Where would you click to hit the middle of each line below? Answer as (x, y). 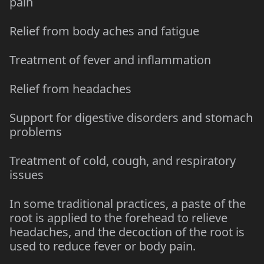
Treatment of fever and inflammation (110, 60)
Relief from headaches (70, 89)
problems (36, 132)
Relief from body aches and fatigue (104, 31)
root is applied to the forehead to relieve (118, 218)
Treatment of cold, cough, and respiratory (123, 161)
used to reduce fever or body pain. (103, 246)
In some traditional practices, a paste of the (128, 204)
